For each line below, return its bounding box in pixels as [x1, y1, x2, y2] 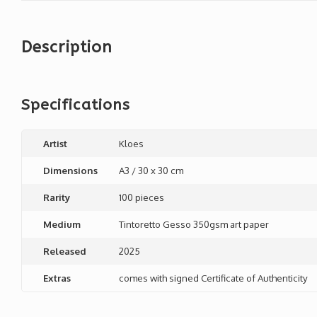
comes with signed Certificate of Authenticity [119, 272, 308, 284]
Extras [43, 272, 71, 284]
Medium [43, 218, 81, 230]
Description [21, 38, 113, 57]
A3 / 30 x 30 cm [119, 164, 183, 176]
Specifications [21, 96, 130, 114]
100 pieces [119, 191, 164, 203]
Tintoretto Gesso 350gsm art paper [119, 218, 269, 230]
